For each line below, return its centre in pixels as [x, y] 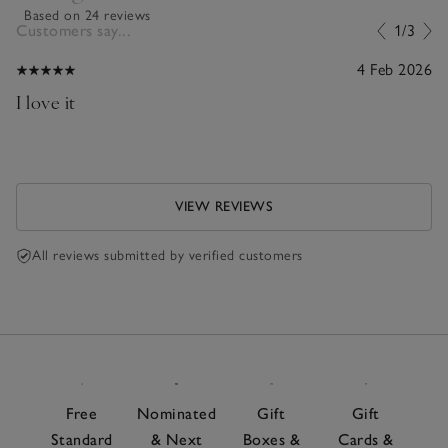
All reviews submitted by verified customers [167, 255]
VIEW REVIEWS [224, 206]
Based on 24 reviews [87, 15]
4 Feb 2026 [394, 69]
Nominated [176, 414]
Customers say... [73, 30]
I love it [46, 101]
